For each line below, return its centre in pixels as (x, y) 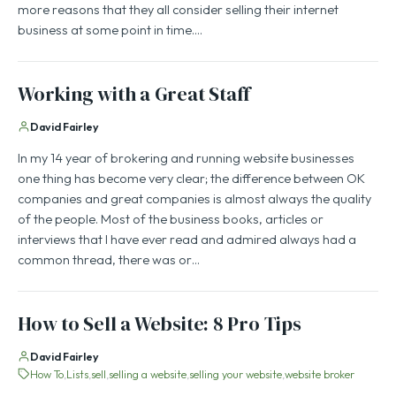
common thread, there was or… (109, 261)
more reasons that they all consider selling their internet (178, 11)
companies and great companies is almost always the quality (194, 200)
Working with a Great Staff (134, 95)
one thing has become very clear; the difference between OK (191, 180)
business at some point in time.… (110, 31)
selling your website (236, 376)
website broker (320, 376)
